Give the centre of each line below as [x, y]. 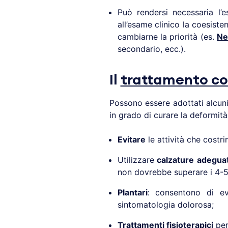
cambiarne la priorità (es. [167, 37]
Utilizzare [136, 160]
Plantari [132, 193]
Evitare [131, 140]
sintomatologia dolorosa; [165, 205]
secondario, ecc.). [151, 49]
